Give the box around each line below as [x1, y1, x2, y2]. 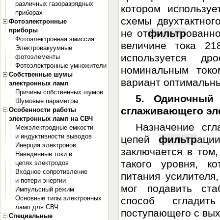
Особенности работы [9, 106, 76, 113]
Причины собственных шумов [15, 88, 103, 96]
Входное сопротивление [15, 168, 87, 175]
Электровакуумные [15, 44, 72, 52]
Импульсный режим [15, 186, 74, 193]
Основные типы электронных [15, 194, 102, 202]
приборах [15, 9, 43, 16]
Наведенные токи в [15, 150, 72, 158]
